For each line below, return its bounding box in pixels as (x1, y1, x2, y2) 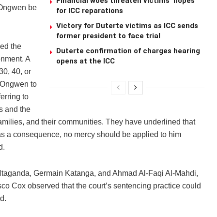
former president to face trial (56, 31, 160, 41)
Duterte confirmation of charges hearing (56, 46, 200, 56)
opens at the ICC (56, 57, 115, 66)
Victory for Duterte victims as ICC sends (56, 21, 198, 31)
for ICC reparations (56, 6, 123, 15)
